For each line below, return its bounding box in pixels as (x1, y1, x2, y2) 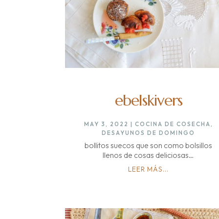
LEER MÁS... (128, 164, 169, 174)
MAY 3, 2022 (84, 120, 129, 128)
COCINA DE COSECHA (134, 120, 211, 128)
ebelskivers (114, 90, 182, 110)
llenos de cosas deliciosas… (103, 150, 195, 160)
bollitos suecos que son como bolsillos (85, 140, 213, 150)
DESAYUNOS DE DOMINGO (102, 129, 196, 136)
